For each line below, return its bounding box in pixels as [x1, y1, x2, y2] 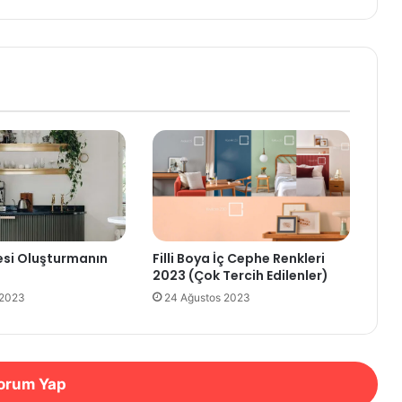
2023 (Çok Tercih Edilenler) [152, 266, 328, 284]
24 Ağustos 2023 [163, 290, 250, 304]
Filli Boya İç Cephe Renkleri [152, 249, 325, 267]
